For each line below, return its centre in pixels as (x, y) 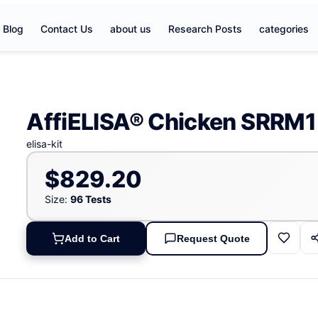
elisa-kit (45, 144)
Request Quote (213, 239)
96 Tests (91, 199)
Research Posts (205, 28)
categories (284, 28)
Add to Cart (93, 239)
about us (131, 28)
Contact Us (67, 28)
